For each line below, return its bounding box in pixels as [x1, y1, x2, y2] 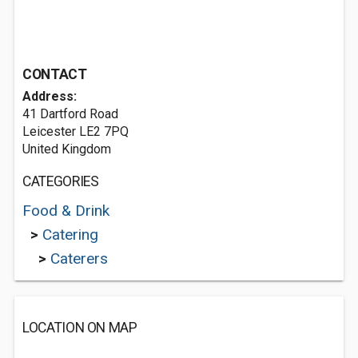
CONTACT [22, 66, 87, 82]
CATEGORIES [22, 173, 99, 189]
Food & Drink [22, 201, 109, 220]
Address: [22, 89, 77, 104]
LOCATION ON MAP [22, 320, 137, 336]
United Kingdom [22, 141, 111, 157]
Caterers [50, 249, 108, 268]
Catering [42, 225, 98, 244]
